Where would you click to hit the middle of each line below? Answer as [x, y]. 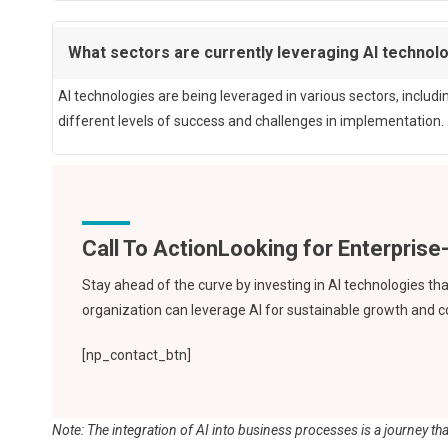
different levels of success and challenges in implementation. [251, 120]
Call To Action [150, 248]
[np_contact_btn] [136, 354]
